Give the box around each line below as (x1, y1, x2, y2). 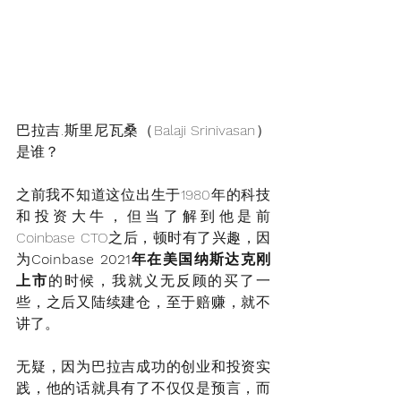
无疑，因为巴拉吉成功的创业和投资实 (16, 357, 270, 375)
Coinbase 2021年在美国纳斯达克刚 (31, 250, 271, 268)
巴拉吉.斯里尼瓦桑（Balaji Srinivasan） (16, 121, 270, 139)
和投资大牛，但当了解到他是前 (16, 207, 270, 225)
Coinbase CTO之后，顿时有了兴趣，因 (16, 228, 270, 246)
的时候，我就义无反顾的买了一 (47, 271, 271, 289)
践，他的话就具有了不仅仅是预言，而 (16, 379, 270, 397)
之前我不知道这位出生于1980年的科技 (16, 185, 270, 203)
